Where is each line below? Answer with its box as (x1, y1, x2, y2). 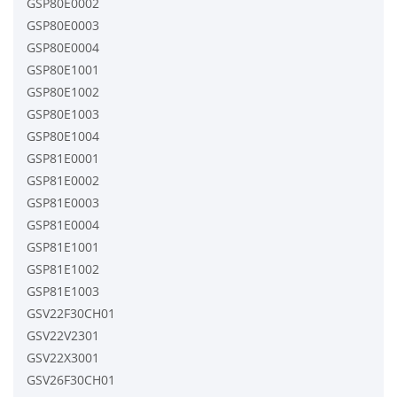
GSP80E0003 (27, 16, 99, 34)
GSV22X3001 (27, 348, 99, 366)
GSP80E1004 (27, 127, 99, 144)
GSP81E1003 (27, 282, 99, 300)
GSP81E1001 (27, 237, 99, 255)
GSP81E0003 (27, 193, 99, 211)
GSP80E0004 (27, 38, 99, 56)
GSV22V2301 (27, 326, 99, 344)
